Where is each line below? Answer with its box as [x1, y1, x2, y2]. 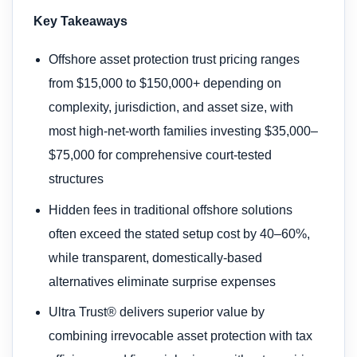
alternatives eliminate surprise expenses [49, 274, 277, 288]
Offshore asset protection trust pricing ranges [49, 52, 300, 66]
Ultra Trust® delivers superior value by [49, 305, 265, 320]
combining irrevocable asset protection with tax [49, 329, 313, 343]
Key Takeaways [33, 14, 127, 28]
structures [49, 171, 104, 186]
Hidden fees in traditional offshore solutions [49, 202, 293, 217]
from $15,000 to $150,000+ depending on [49, 76, 282, 90]
